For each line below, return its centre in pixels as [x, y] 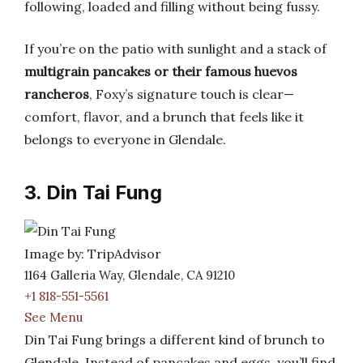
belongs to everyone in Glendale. [125, 139]
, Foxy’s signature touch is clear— [192, 94]
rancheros [57, 94]
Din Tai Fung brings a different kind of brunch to [175, 340]
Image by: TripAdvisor [93, 254]
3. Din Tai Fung [93, 192]
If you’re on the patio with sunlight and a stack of [175, 49]
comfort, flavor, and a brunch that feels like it [164, 117]
